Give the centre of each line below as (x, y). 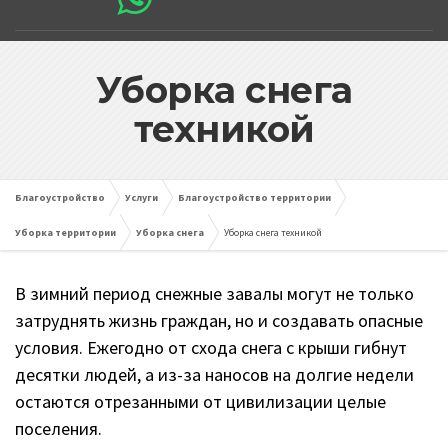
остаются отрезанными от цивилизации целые (200, 402)
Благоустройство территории (254, 198)
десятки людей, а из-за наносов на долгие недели (214, 375)
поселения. (58, 429)
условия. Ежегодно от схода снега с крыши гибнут (211, 348)
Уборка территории (65, 233)
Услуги (141, 198)
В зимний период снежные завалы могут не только (214, 294)
